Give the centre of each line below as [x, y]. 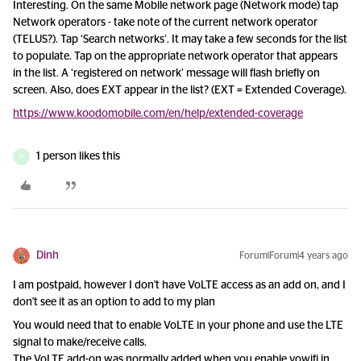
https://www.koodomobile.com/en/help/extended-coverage [158, 114]
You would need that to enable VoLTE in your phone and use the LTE [178, 326]
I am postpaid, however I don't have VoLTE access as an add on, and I [179, 285]
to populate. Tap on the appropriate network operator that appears [175, 56]
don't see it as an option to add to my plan [114, 302]
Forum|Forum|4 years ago [294, 255]
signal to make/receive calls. [81, 342]
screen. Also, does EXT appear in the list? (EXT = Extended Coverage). [180, 90]
